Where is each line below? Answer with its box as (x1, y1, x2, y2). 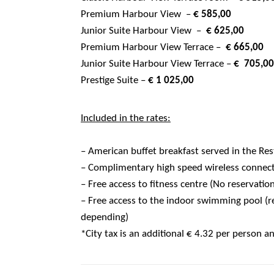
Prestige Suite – (81, 75, 148, 86)
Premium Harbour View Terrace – (81, 42, 226, 53)
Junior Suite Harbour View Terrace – (81, 58, 234, 69)
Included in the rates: (81, 113, 171, 124)
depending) (81, 212, 128, 223)
